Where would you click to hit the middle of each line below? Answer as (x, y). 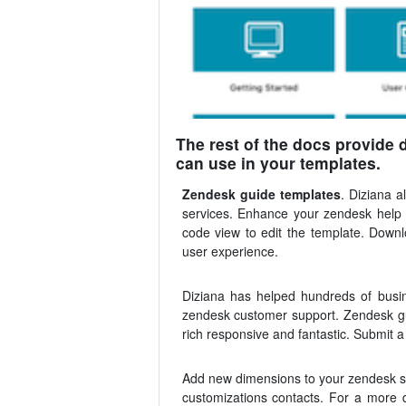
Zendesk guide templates (261, 194)
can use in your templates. (278, 163)
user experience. (230, 251)
